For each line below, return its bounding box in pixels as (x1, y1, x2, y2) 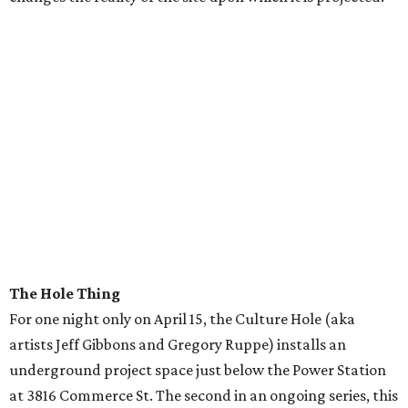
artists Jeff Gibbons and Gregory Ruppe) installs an (9, 335, 346, 354)
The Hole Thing (9, 284, 120, 303)
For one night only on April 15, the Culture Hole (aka (9, 310, 355, 329)
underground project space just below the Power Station (9, 361, 386, 380)
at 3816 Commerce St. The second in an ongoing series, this (9, 386, 398, 405)
